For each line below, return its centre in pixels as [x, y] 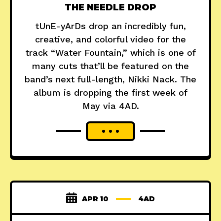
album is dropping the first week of [110, 93]
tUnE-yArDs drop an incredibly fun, [110, 26]
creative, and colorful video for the [110, 39]
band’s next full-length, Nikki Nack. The [110, 79]
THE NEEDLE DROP [110, 8]
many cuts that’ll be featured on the [110, 66]
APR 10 [95, 199]
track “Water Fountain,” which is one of [110, 53]
